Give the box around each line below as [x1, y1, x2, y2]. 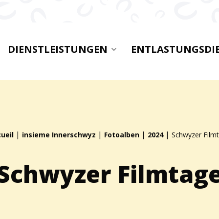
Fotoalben [104, 130, 139, 139]
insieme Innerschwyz [22, 130, 96, 139]
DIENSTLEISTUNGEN [8, 43, 108, 56]
